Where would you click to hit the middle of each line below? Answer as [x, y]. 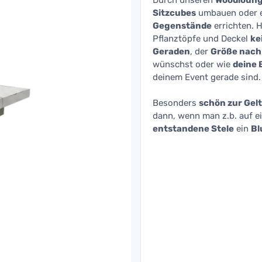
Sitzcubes [174, 13]
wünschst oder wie [193, 64]
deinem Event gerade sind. [207, 77]
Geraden [171, 51]
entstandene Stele [193, 129]
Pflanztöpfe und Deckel [201, 39]
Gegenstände [182, 26]
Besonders [176, 103]
